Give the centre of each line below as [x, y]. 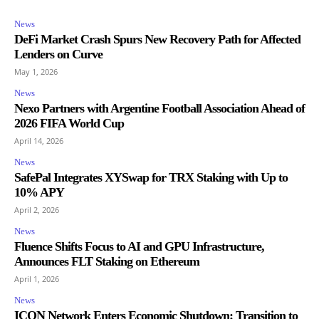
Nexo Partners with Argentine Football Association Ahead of [159, 108]
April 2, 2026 [37, 209]
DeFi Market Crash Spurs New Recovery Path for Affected [157, 39]
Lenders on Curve [58, 54]
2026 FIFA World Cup [69, 123]
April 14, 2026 [39, 140]
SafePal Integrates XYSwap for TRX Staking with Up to [151, 177]
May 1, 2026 [36, 71]
